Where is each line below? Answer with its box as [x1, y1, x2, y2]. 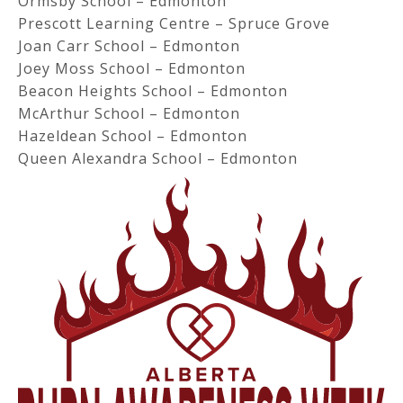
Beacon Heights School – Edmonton [18, 81, 288, 101]
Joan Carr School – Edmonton [18, 36, 240, 56]
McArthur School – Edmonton [18, 103, 240, 123]
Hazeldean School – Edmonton [18, 126, 247, 146]
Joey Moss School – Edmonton [18, 58, 246, 78]
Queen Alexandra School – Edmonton [18, 148, 298, 168]
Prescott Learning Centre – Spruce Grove [18, 13, 330, 33]
